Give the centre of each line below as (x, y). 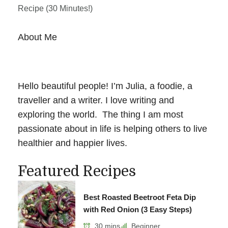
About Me (37, 37)
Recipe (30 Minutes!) (55, 8)
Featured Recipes (77, 171)
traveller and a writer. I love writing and (96, 100)
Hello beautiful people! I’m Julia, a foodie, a (105, 86)
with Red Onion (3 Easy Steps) (138, 209)
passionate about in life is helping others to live (112, 129)
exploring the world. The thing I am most (101, 114)
